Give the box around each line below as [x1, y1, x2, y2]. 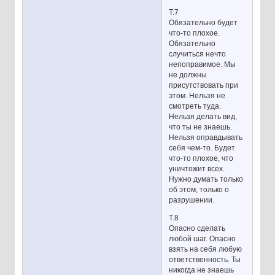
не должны [169, 71, 207, 80]
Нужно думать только [169, 175, 244, 184]
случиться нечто [169, 50, 227, 59]
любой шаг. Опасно [169, 234, 236, 244]
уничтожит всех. [169, 165, 225, 174]
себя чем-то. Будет [169, 144, 236, 153]
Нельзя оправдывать [169, 133, 243, 142]
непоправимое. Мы [169, 60, 236, 69]
